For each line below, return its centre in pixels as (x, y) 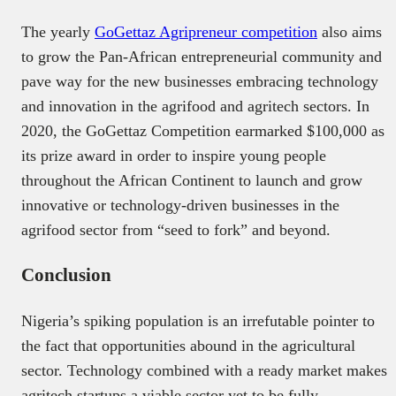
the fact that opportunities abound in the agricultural (188, 346)
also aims (350, 32)
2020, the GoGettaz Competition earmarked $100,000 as (203, 131)
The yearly (58, 32)
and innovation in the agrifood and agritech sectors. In (195, 107)
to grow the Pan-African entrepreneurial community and (202, 57)
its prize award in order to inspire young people (174, 156)
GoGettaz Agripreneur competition (206, 32)
